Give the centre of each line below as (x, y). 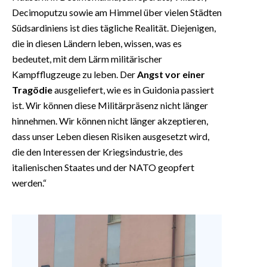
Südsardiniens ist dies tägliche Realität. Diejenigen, (114, 27)
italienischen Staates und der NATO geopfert (103, 167)
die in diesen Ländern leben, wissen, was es (97, 43)
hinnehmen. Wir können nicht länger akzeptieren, (110, 120)
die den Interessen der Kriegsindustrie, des (97, 151)
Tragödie (32, 89)
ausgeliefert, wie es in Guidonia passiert (133, 89)
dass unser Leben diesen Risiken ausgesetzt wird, (111, 136)
